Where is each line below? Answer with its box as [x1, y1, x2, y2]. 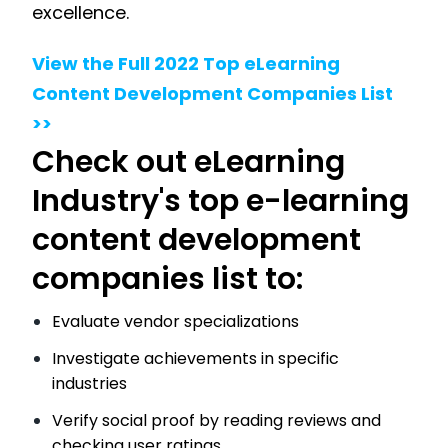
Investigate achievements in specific [52, 347, 339, 371]
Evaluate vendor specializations [52, 310, 299, 334]
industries [52, 372, 127, 396]
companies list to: [32, 258, 310, 301]
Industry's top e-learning [32, 180, 409, 223]
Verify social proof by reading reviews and [52, 409, 381, 433]
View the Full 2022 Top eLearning [32, 51, 340, 77]
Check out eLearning [32, 141, 345, 184]
